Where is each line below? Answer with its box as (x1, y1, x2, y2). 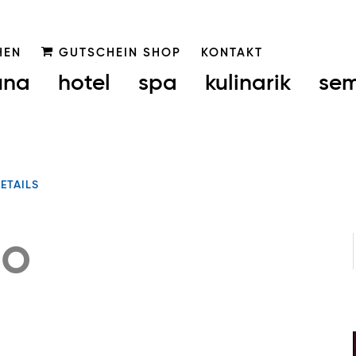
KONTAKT (200, 47, 263, 59)
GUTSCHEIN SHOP (53, 47, 181, 59)
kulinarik (205, 72, 291, 95)
